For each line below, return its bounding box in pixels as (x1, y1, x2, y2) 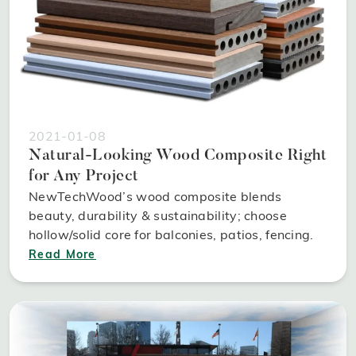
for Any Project (29, 168, 139, 184)
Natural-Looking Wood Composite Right (29, 147, 327, 164)
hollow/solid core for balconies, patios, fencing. (29, 226, 314, 242)
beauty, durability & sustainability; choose (29, 207, 287, 223)
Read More (29, 246, 96, 261)
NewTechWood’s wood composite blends (29, 188, 282, 204)
